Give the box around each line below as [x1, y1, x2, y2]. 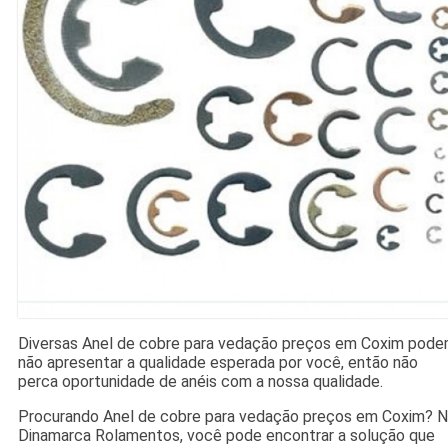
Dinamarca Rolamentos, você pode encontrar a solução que [17, 426, 435, 446]
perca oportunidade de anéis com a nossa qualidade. [17, 372, 383, 392]
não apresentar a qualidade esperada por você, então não [17, 353, 418, 373]
